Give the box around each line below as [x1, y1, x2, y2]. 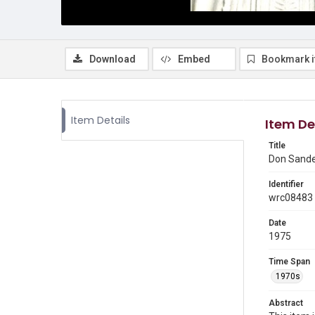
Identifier [269, 179, 304, 189]
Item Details [71, 113, 130, 127]
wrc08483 [269, 192, 313, 203]
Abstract [269, 298, 303, 308]
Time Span [269, 257, 310, 266]
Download [89, 53, 136, 65]
